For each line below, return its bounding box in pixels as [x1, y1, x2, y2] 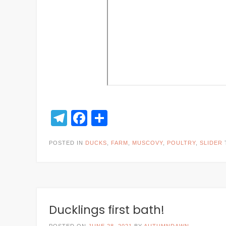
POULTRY [167, 140, 196, 146]
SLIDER [200, 140, 222, 146]
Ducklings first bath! [49, 202, 164, 218]
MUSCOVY [132, 140, 163, 146]
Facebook [87, 109, 159, 127]
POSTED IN [49, 140, 85, 146]
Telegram [67, 109, 134, 127]
